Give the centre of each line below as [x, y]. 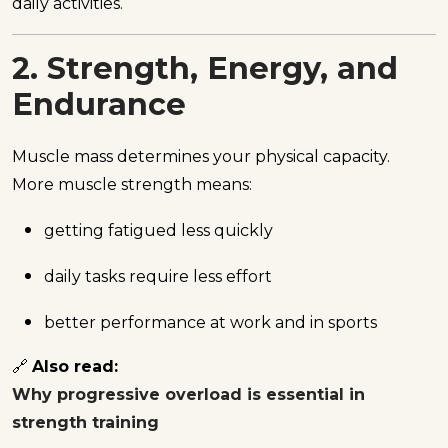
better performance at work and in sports [210, 322]
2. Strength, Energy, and [205, 69]
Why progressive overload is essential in [188, 394]
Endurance [99, 105]
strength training [85, 422]
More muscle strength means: [132, 184]
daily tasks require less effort [158, 276]
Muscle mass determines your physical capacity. [201, 156]
